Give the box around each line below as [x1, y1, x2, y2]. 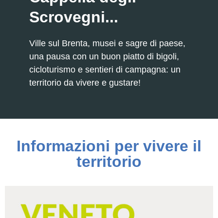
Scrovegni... [29, 8, 118, 26]
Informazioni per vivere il [17, 137, 201, 155]
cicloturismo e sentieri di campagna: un [29, 65, 181, 75]
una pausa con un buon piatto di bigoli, [29, 52, 179, 62]
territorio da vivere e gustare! [29, 78, 141, 88]
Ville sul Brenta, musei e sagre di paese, [29, 38, 185, 49]
